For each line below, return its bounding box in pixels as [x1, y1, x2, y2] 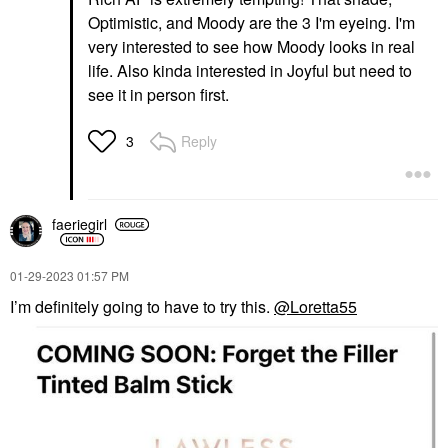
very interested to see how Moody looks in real [88, 34, 415, 58]
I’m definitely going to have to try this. [10, 294, 274, 318]
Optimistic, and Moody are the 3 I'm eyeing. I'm [88, 10, 415, 34]
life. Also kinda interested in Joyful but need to [88, 58, 412, 82]
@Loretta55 [274, 294, 357, 318]
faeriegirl [52, 214, 107, 234]
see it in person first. [88, 82, 233, 106]
